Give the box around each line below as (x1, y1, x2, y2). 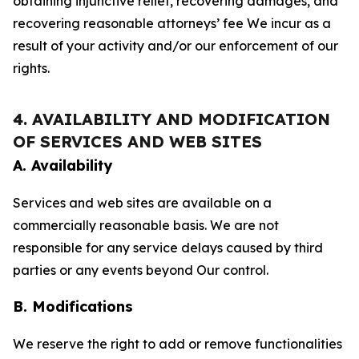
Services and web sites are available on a (13, 195, 272, 211)
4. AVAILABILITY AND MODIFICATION (13, 109, 330, 129)
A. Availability (13, 156, 112, 175)
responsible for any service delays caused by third (13, 240, 323, 256)
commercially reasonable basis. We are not (13, 217, 279, 233)
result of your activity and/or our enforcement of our (13, 38, 338, 54)
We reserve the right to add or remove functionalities (13, 336, 342, 352)
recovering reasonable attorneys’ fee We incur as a (13, 15, 331, 31)
